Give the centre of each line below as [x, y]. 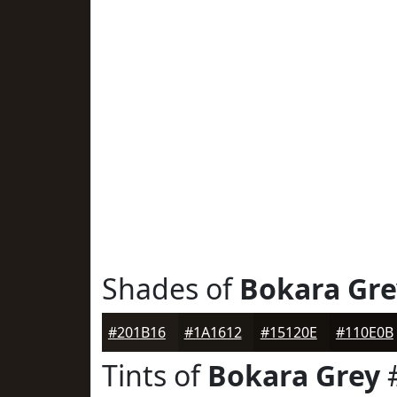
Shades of [171, 288]
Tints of [155, 375]
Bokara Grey [294, 375]
